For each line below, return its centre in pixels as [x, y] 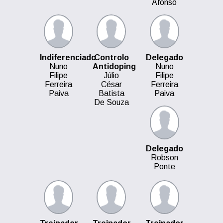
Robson [164, 158]
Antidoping [114, 66]
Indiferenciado [68, 57]
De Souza [111, 102]
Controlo [111, 57]
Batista [111, 93]
